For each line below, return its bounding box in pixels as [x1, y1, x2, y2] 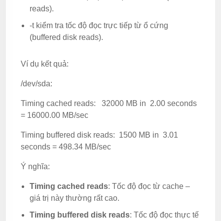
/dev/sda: [21, 79, 52, 88]
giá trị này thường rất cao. [30, 193, 119, 202]
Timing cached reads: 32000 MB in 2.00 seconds [21, 99, 197, 108]
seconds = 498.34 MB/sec [21, 142, 111, 151]
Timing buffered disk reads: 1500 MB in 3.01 [21, 130, 178, 139]
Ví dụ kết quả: [21, 59, 69, 68]
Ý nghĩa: [21, 162, 50, 171]
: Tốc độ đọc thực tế [130, 210, 199, 219]
